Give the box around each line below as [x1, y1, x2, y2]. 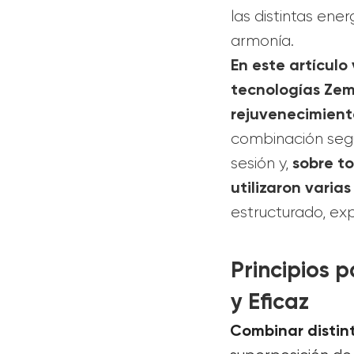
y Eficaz [231, 288, 309, 315]
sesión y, [231, 154, 292, 173]
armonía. [231, 32, 294, 51]
